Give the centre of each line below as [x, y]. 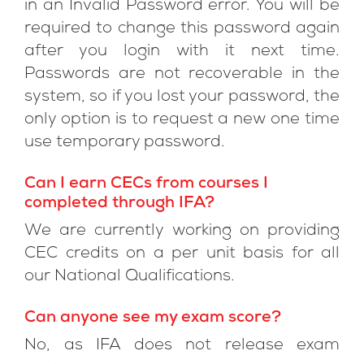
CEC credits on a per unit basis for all [182, 254]
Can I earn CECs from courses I [146, 184]
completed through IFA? [119, 204]
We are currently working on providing [182, 232]
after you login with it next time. [182, 52]
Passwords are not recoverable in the [182, 75]
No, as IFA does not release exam [182, 346]
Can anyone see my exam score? [153, 318]
